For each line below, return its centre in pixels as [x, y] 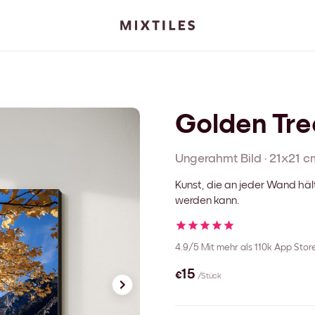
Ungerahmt [206, 159]
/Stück [209, 277]
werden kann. [207, 200]
